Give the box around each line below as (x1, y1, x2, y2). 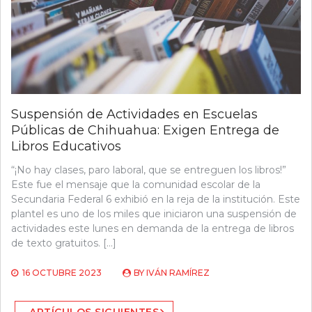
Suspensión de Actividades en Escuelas (11, 107, 258, 123)
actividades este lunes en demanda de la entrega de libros (11, 222, 294, 235)
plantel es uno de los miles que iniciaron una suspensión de (11, 208, 297, 221)
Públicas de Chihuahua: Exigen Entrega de (11, 123, 279, 139)
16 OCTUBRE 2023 (22, 267, 102, 279)
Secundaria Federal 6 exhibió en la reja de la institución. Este (11, 193, 300, 206)
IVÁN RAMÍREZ (146, 267, 210, 279)
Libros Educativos (11, 139, 121, 155)
